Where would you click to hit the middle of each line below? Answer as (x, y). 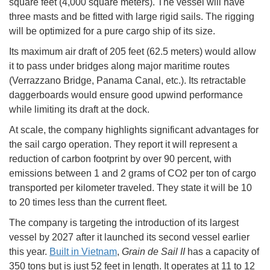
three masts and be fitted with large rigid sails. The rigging (132, 16)
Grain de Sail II (153, 251)
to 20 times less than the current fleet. (88, 202)
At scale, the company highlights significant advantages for (134, 130)
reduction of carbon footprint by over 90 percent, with (120, 159)
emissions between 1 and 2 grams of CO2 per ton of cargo (133, 173)
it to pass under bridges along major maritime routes (119, 66)
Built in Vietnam (83, 251)
